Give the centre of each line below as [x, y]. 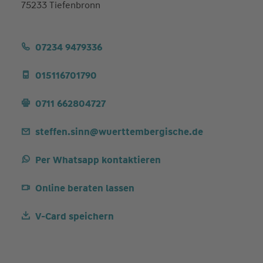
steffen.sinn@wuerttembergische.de [119, 131]
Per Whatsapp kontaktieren [98, 160]
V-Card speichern [74, 216]
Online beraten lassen [85, 188]
